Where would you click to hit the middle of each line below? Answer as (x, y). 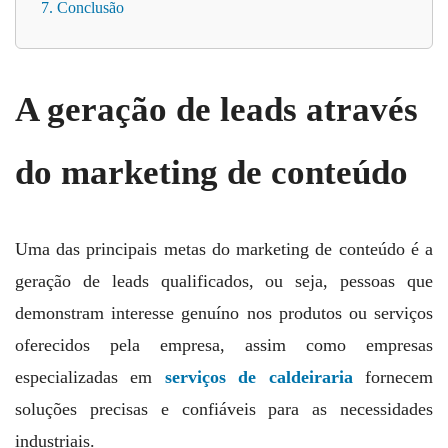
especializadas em (90, 377)
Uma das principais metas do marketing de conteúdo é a (224, 249)
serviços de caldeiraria (258, 377)
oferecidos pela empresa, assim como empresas (224, 345)
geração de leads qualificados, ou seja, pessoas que (224, 281)
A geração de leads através (216, 110)
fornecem (393, 377)
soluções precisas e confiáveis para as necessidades (224, 409)
